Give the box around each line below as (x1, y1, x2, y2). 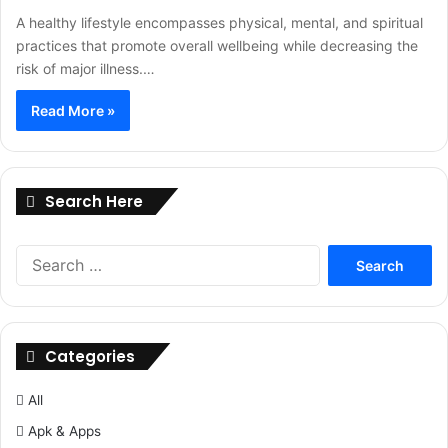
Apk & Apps (28, 423, 101, 439)
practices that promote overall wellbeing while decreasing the (16, 37, 418, 54)
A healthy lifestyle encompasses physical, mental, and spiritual (16, 14, 423, 31)
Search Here (45, 191, 143, 212)
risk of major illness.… (16, 60, 155, 77)
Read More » (31, 102, 115, 119)
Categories (45, 346, 135, 367)
